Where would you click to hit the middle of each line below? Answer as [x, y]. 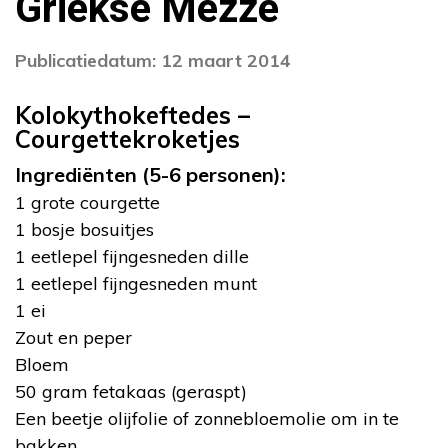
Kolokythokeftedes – [132, 114]
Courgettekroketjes [127, 138]
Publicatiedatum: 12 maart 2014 [153, 60]
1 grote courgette [87, 202]
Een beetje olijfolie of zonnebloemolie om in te [207, 418]
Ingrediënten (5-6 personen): [150, 174]
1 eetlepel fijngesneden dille [132, 256]
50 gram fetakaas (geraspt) [131, 391]
